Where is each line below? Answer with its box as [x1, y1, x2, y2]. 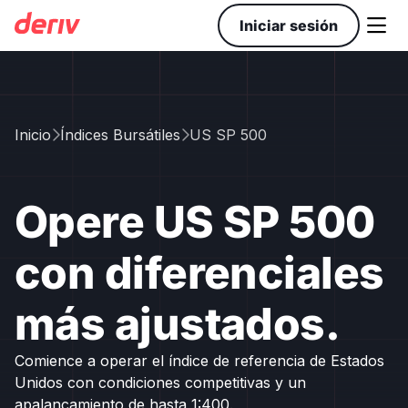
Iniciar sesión [240, 16, 338, 35]
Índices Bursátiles [60, 126, 180, 144]
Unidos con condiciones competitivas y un [15, 373, 306, 392]
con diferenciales [15, 246, 384, 300]
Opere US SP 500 [15, 195, 375, 249]
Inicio [15, 126, 51, 144]
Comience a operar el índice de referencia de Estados [15, 352, 384, 370]
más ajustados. [15, 297, 341, 351]
